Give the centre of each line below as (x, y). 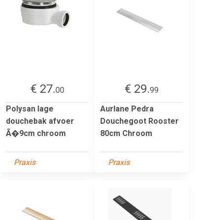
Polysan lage (30, 109)
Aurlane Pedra (127, 109)
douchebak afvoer (40, 121)
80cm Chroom (126, 133)
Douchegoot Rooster (139, 121)
